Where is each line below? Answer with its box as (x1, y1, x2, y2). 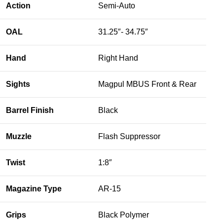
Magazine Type (6, 184, 62, 193)
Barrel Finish (6, 106, 54, 114)
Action (6, 1, 31, 10)
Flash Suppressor (98, 132, 161, 141)
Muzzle (6, 132, 32, 141)
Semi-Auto (98, 1, 136, 10)
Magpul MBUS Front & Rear (98, 79, 197, 88)
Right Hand (98, 53, 139, 62)
